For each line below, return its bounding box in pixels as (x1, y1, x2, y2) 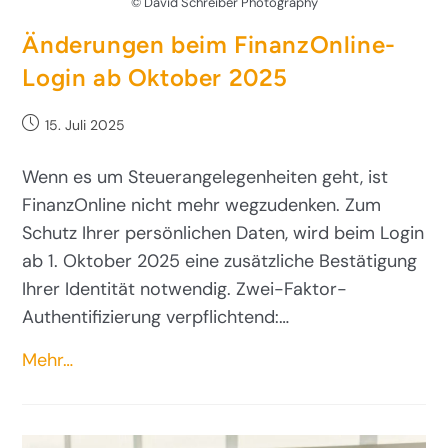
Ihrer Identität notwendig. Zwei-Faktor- (22, 276, 348, 301)
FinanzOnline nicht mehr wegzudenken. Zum (22, 192, 382, 217)
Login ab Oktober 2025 (22, 62, 289, 92)
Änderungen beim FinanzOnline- (22, 29, 396, 59)
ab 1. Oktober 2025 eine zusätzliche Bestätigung (22, 248, 418, 273)
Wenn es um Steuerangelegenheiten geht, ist (22, 164, 389, 189)
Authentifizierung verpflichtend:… (22, 304, 290, 329)
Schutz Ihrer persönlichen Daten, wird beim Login (22, 220, 425, 245)
